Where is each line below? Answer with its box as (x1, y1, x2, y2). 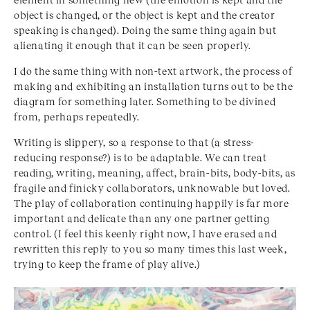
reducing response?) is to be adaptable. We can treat (14, 151, 267, 164)
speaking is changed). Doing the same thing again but (14, 24, 277, 37)
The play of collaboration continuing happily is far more (14, 197, 289, 210)
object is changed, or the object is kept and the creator (14, 8, 275, 21)
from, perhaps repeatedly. (14, 110, 140, 123)
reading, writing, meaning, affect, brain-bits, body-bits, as (14, 166, 296, 179)
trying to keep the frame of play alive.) (14, 257, 201, 271)
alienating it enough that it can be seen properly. (14, 39, 252, 52)
